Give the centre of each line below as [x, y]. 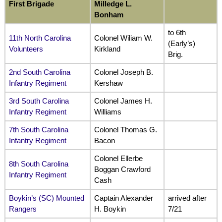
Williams [108, 112]
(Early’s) [181, 44]
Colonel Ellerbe [118, 159]
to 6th [177, 33]
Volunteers [26, 49]
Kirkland [107, 49]
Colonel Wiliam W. [123, 38]
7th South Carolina [38, 130]
